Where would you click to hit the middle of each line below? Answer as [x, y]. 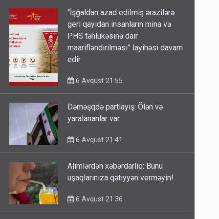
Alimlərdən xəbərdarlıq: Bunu [115, 166]
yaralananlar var [94, 119]
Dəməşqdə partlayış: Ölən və [115, 107]
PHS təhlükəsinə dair [103, 36]
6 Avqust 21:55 [99, 81]
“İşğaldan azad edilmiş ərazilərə [121, 13]
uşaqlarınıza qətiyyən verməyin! [121, 178]
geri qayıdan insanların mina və [120, 24]
